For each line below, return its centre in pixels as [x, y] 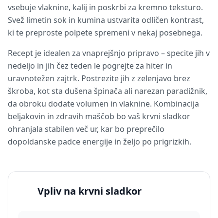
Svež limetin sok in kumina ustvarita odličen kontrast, [106, 20]
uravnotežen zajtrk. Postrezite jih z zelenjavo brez [99, 78]
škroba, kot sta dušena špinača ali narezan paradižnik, [108, 91]
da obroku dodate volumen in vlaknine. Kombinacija [103, 104]
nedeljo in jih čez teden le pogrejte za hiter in [90, 66]
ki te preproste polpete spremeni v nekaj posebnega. [105, 33]
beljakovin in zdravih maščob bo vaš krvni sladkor [99, 116]
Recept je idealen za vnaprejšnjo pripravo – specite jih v [109, 53]
